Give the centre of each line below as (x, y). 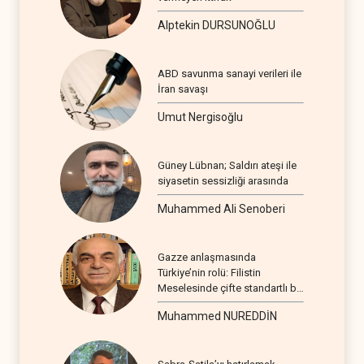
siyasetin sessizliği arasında (223, 180)
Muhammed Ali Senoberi (221, 208)
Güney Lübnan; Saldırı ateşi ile (227, 165)
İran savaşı (183, 89)
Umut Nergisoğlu (200, 117)
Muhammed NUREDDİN (217, 316)
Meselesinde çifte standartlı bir (230, 288)
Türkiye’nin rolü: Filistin (209, 272)
